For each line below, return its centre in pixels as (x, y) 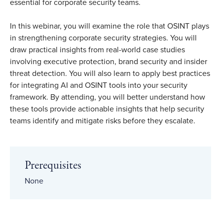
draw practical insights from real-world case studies (97, 50)
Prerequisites (53, 166)
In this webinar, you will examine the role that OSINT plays (110, 26)
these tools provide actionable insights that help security (107, 109)
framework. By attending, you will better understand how (108, 97)
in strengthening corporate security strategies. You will (103, 38)
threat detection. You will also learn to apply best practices (110, 74)
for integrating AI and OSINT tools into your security (99, 85)
